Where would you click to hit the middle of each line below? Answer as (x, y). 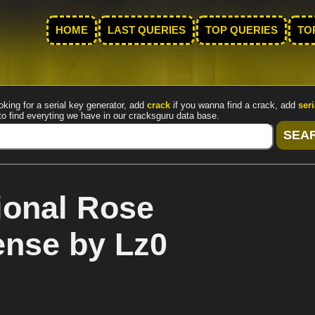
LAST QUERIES (147, 30)
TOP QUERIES (242, 30)
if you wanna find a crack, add (234, 105)
